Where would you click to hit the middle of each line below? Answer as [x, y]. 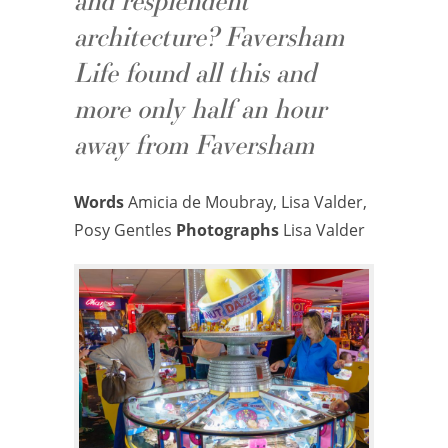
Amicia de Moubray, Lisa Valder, [245, 202]
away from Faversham [194, 145]
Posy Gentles [125, 230]
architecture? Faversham [209, 37]
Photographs [227, 230]
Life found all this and [195, 73]
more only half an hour [200, 109]
